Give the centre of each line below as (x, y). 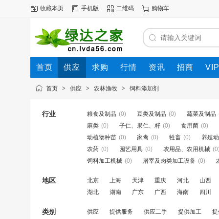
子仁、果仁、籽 (140, 126)
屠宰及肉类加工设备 (169, 161)
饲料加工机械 (105, 161)
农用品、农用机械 (187, 149)
